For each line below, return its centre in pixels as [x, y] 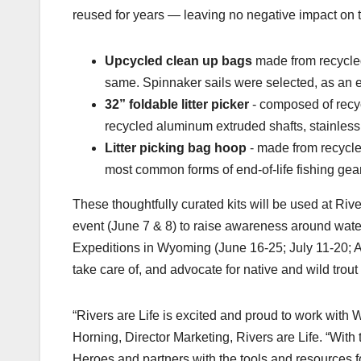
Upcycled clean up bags [178, 61]
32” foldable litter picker [177, 105]
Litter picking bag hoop [176, 148]
